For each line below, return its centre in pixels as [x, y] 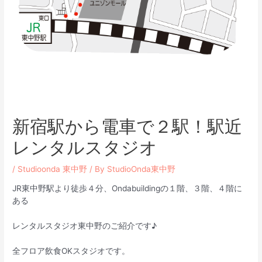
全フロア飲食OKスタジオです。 [71, 251]
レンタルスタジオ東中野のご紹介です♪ [85, 226]
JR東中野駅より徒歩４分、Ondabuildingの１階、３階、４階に [127, 189]
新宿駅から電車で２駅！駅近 [127, 126]
